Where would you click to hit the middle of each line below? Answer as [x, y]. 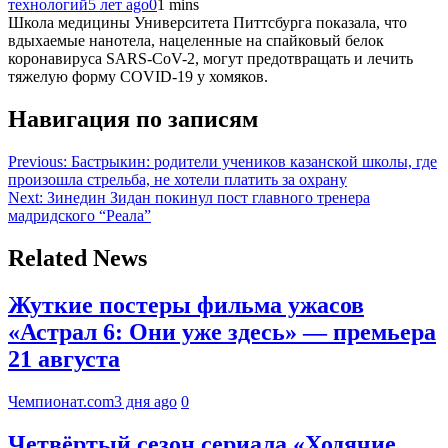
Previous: [37, 161]
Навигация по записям [133, 119]
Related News [77, 257]
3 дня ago [145, 401]
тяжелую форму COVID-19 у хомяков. [138, 77]
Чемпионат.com [61, 401]
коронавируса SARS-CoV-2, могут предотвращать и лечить [210, 59]
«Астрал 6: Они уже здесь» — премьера [222, 331]
